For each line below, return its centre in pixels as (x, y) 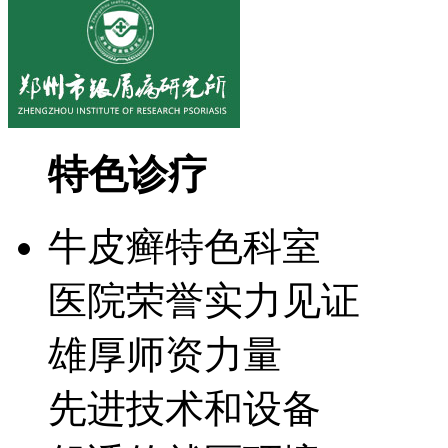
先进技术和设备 (184, 409)
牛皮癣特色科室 (184, 247)
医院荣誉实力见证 (204, 301)
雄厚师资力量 (165, 355)
